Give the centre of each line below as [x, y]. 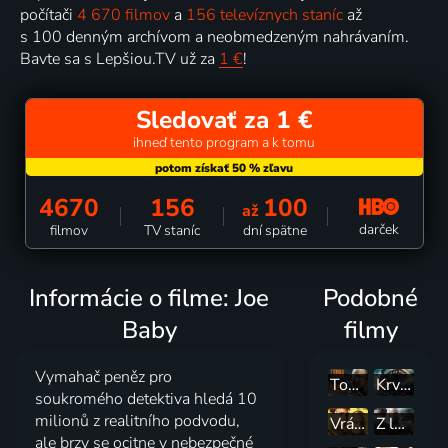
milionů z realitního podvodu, [138, 421]
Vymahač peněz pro [104, 377]
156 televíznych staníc [264, 15]
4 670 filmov [123, 15]
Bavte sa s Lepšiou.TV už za [119, 59]
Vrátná [360, 423]
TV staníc [172, 230]
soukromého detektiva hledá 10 [146, 399]
